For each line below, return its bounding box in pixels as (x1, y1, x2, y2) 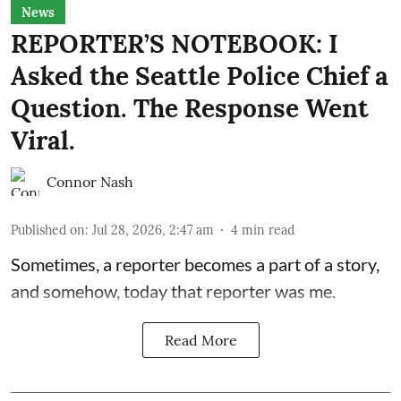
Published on (11, 221, 85, 238)
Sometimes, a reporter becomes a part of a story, (11, 252, 380, 275)
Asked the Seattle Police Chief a (11, 59, 388, 92)
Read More (164, 330, 237, 349)
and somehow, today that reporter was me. (11, 279, 336, 302)
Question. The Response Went (11, 91, 369, 124)
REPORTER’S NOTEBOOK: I (11, 27, 338, 60)
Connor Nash (47, 172, 133, 191)
